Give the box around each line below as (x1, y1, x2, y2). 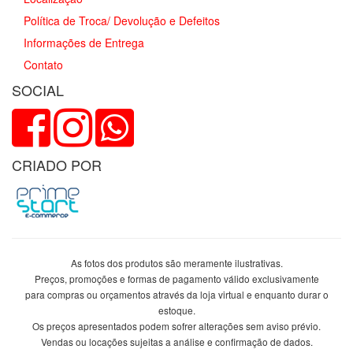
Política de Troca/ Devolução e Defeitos (24, 12, 220, 28)
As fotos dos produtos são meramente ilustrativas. (70, 255, 283, 269)
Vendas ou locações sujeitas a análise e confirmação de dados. (40, 334, 313, 348)
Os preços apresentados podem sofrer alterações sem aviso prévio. (32, 318, 321, 333)
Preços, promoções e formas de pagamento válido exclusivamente (34, 271, 319, 285)
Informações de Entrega (24, 34, 144, 50)
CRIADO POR (12, 154, 102, 175)
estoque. (158, 303, 195, 317)
